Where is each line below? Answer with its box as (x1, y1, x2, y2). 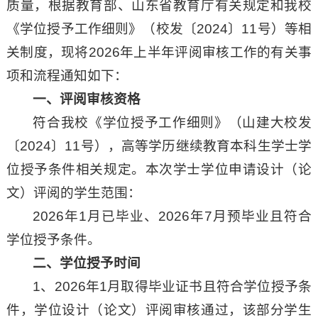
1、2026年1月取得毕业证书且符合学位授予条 (33, 279, 312, 295)
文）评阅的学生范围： (6, 185, 141, 201)
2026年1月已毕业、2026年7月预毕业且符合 (33, 209, 312, 224)
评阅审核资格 (60, 92, 141, 107)
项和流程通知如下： (6, 68, 128, 84)
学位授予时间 (60, 256, 141, 271)
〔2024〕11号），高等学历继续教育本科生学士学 (6, 138, 312, 154)
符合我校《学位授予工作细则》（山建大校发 (33, 115, 312, 131)
